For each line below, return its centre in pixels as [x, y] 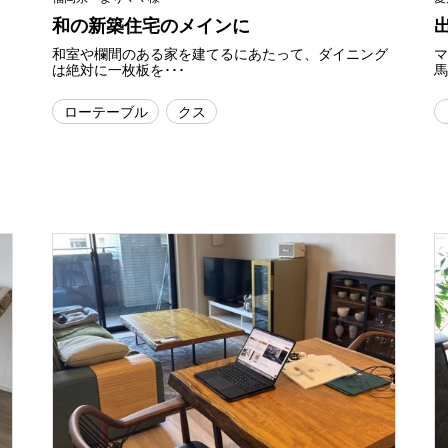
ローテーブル [105, 111]
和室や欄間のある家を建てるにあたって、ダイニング [220, 54]
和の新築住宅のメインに [151, 26]
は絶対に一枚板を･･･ [119, 70]
